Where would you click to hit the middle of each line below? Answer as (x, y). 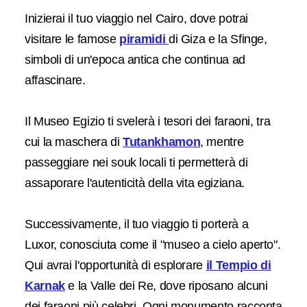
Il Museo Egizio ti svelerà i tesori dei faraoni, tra (148, 121)
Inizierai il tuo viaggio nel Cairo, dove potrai (137, 19)
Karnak (45, 286)
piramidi (144, 39)
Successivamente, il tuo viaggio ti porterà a (137, 224)
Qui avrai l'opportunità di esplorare (115, 265)
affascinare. (55, 80)
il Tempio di (238, 265)
